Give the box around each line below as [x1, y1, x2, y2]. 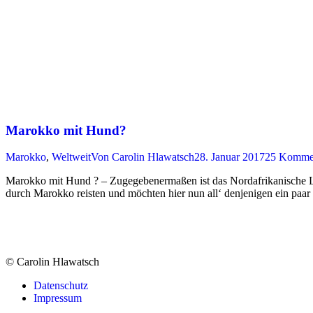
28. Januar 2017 [194, 151, 265, 163]
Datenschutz [34, 279, 88, 292]
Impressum [34, 292, 82, 305]
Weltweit [52, 151, 91, 163]
